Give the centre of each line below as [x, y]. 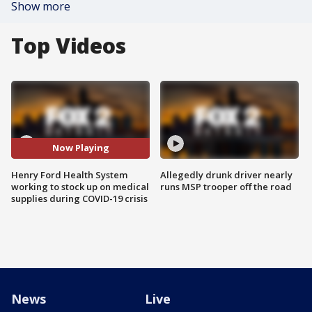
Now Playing [80, 148]
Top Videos [69, 46]
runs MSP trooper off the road [226, 186]
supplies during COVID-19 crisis [79, 198]
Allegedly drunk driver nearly [226, 174]
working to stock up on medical [80, 186]
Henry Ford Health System [69, 174]
